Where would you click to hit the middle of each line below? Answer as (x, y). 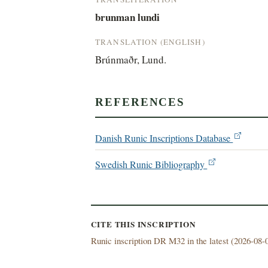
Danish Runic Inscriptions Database (164, 138)
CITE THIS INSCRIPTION (143, 225)
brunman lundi (128, 17)
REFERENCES (140, 102)
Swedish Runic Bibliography (151, 165)
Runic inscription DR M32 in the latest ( (162, 241)
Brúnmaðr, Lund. (131, 59)
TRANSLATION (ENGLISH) (150, 42)
